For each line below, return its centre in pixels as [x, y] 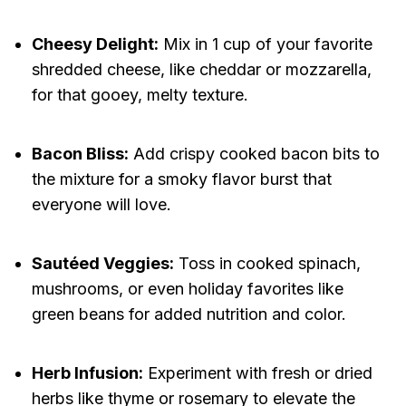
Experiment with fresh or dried [257, 373]
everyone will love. [101, 205]
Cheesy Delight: [95, 44]
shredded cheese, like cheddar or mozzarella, [201, 70]
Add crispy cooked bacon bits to [254, 154]
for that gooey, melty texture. [140, 95]
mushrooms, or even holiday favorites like [187, 289]
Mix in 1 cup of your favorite [265, 44]
